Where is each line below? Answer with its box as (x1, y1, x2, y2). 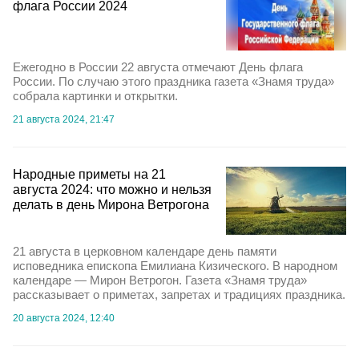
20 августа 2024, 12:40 (13, 312, 115, 324)
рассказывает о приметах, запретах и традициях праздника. (13, 287, 345, 301)
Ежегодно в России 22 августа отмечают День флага (13, 60, 303, 75)
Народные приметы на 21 (13, 167, 166, 182)
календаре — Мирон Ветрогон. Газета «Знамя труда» (13, 272, 307, 287)
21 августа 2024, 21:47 (13, 114, 115, 126)
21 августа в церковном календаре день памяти (13, 244, 276, 258)
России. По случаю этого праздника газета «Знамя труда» (13, 75, 334, 89)
